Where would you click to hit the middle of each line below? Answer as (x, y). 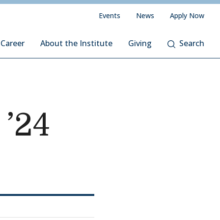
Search (192, 43)
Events (110, 15)
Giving (140, 43)
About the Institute (76, 43)
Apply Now (187, 15)
